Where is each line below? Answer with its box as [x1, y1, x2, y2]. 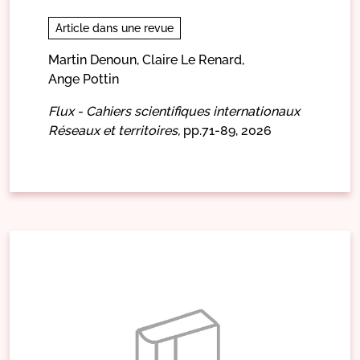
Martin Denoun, [48, 51, 139, 67]
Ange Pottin [48, 71, 119, 87]
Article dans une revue [55, 21, 174, 35]
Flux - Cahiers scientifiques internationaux [48, 103, 300, 119]
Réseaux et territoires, [48, 122, 180, 138]
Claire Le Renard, [142, 51, 244, 67]
